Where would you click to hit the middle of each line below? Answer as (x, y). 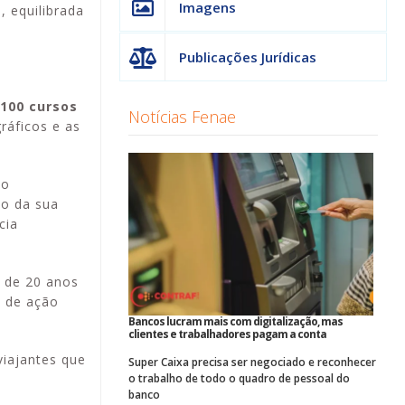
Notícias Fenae (182, 116)
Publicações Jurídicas (248, 57)
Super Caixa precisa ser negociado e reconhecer (252, 363)
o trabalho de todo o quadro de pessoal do (239, 379)
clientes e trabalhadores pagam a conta (227, 334)
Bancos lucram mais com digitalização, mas (235, 322)
